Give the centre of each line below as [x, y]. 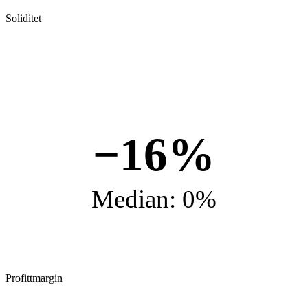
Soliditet [23, 18]
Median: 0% [154, 199]
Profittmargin [34, 278]
